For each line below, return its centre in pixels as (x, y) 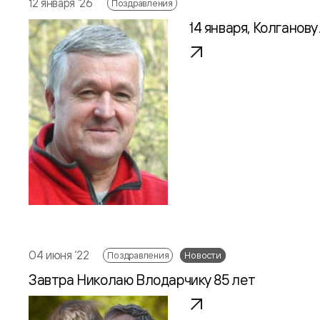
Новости (203, 255)
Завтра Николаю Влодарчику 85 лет (142, 279)
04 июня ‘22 (59, 255)
